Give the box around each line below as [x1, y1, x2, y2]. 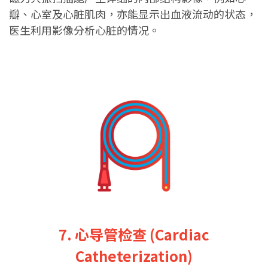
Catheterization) [75, 245, 193, 266]
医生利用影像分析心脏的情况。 [9, 22, 160, 38]
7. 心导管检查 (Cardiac [59, 224, 209, 245]
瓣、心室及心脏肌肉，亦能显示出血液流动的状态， [9, 6, 257, 22]
